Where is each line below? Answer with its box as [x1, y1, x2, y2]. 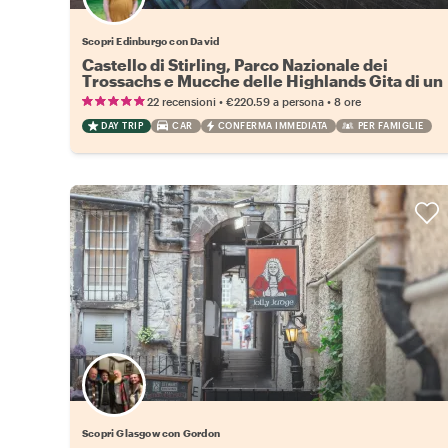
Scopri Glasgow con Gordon [82, 426, 220, 439]
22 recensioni [147, 94, 216, 108]
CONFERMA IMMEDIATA [217, 119, 328, 131]
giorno [82, 86, 134, 106]
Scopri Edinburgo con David [82, 34, 220, 47]
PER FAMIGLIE [357, 119, 424, 131]
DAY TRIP [101, 119, 143, 131]
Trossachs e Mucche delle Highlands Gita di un [82, 70, 443, 90]
